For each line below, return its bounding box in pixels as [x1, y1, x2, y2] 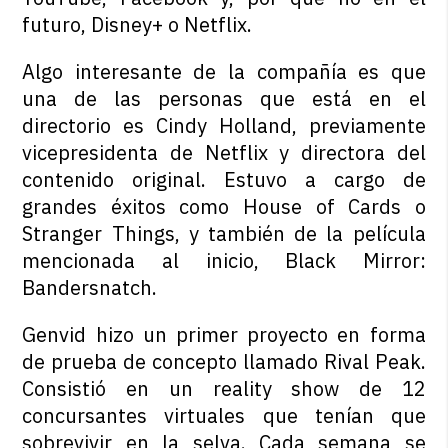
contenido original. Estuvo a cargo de [22, 166, 426, 194]
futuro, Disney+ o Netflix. [22, 11, 253, 39]
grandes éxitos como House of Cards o [22, 193, 426, 221]
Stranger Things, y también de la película [22, 220, 426, 248]
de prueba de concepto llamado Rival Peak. [22, 348, 426, 376]
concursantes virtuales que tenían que [22, 402, 426, 430]
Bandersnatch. [22, 274, 158, 302]
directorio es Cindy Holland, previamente [22, 112, 426, 140]
